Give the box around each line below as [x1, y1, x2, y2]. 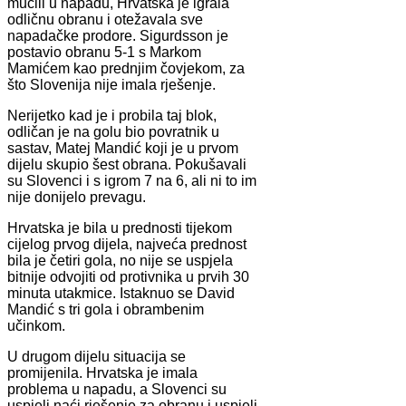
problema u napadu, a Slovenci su [7, 381, 227, 397]
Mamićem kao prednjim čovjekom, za [7, 60, 245, 76]
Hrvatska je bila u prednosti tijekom [7, 219, 232, 236]
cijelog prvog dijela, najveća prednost [7, 236, 246, 252]
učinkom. [7, 317, 65, 333]
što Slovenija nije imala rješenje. [7, 76, 216, 92]
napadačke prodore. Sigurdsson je [7, 27, 228, 43]
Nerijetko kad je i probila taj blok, [7, 107, 217, 123]
